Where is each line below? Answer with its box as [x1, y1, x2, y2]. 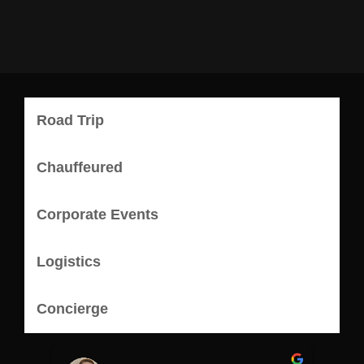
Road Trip [37, 112, 104, 128]
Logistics [37, 253, 101, 270]
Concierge [37, 301, 108, 317]
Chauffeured [37, 159, 123, 175]
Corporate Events [37, 206, 158, 223]
